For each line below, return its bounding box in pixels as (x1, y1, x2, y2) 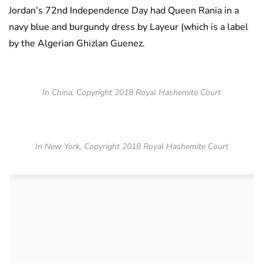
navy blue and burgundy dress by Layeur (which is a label (9, 21, 248, 34)
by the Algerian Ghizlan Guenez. (9, 37, 145, 50)
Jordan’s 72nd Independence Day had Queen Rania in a (9, 4, 239, 18)
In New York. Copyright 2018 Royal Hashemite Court (35, 141, 228, 153)
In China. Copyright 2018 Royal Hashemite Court (42, 87, 221, 99)
